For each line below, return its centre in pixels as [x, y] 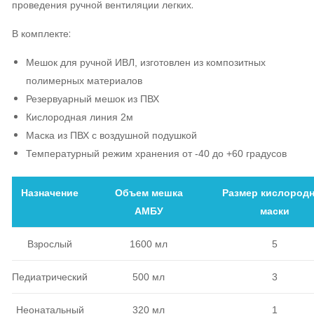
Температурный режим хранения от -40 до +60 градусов [156, 153]
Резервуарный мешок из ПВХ [93, 98]
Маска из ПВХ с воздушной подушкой [111, 135]
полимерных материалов [84, 80]
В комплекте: [43, 33]
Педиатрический [50, 277]
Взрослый [50, 244]
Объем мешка [149, 192]
